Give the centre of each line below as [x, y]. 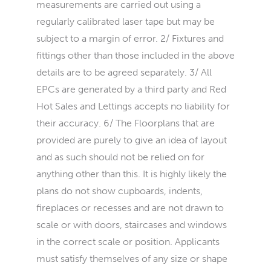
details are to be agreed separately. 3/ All [124, 72]
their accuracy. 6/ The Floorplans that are [126, 123]
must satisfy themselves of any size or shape [132, 259]
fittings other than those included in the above [135, 55]
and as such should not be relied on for [120, 157]
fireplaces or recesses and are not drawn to [130, 208]
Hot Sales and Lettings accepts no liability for [133, 106]
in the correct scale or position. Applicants [128, 242]
